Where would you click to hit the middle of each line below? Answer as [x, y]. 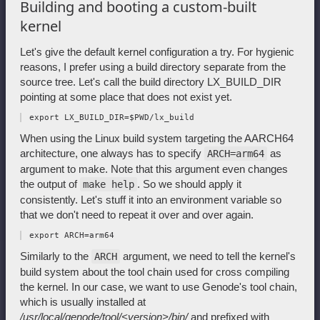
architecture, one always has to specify [112, 154]
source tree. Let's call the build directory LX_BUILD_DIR [151, 82]
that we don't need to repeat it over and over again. [137, 215]
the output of [50, 184]
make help [109, 185]
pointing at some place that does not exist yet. [126, 97]
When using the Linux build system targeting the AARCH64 [157, 139]
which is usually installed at [83, 302]
